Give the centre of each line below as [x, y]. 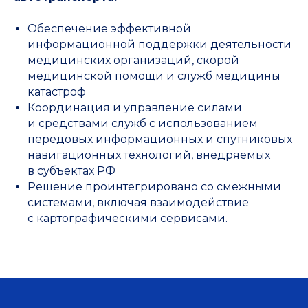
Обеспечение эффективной [109, 29]
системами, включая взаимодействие [138, 202]
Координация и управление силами [135, 108]
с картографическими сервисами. [128, 218]
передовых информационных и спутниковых [160, 139]
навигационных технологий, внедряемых [149, 155]
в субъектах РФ [71, 171]
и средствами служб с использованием [143, 123]
